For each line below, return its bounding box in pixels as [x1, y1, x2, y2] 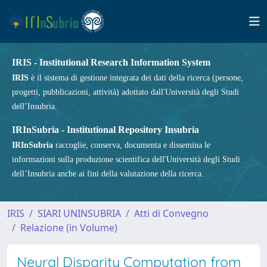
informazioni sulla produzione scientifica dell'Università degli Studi [12, 155, 240, 164]
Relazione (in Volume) [20, 221, 117, 234]
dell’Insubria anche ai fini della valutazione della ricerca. [12, 169, 204, 178]
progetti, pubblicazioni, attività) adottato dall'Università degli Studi [12, 88, 239, 97]
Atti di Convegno [134, 207, 209, 220]
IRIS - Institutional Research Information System [12, 57, 210, 67]
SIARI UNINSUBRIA [38, 207, 121, 220]
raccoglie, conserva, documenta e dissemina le [53, 141, 210, 150]
